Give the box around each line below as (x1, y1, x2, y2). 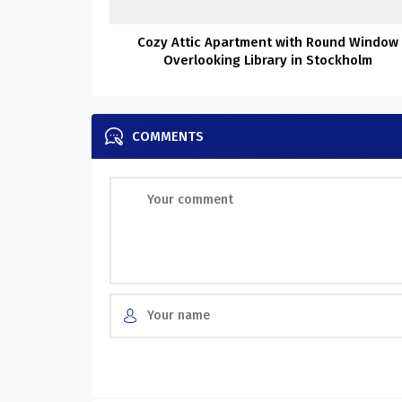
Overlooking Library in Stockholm (163, 51, 373, 68)
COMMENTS (132, 127, 204, 144)
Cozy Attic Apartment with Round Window (137, 33, 399, 50)
